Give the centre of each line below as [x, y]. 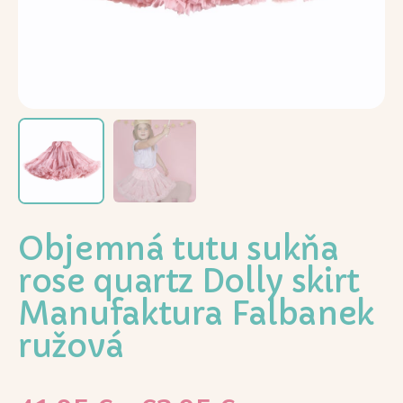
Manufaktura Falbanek [196, 314]
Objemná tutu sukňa [179, 250]
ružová [71, 347]
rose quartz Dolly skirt [189, 282]
